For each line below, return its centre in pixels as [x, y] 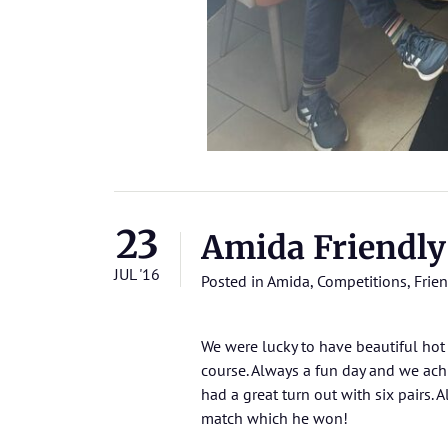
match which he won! [274, 417]
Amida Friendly [323, 247]
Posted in [234, 280]
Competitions [362, 280]
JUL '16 [137, 273]
